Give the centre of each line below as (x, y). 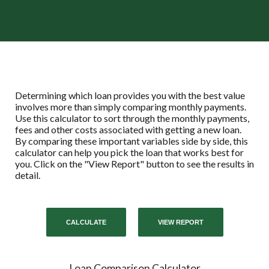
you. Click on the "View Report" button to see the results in (134, 164)
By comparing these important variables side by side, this (131, 141)
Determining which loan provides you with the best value (130, 95)
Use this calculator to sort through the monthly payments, (132, 118)
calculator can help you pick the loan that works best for (129, 152)
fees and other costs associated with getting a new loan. (128, 129)
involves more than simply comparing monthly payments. (131, 107)
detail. (28, 175)
